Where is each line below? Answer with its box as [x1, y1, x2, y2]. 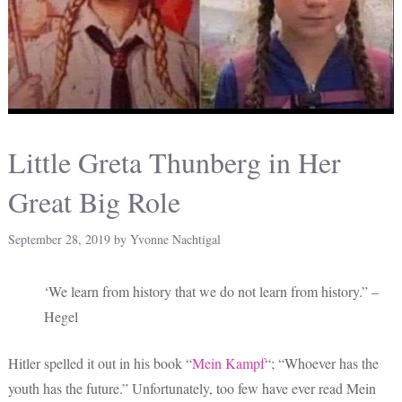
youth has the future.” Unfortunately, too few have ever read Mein [8, 379, 376, 398]
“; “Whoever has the [265, 354, 379, 372]
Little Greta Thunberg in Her [8, 143, 341, 181]
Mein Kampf [192, 354, 265, 372]
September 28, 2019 [8, 231, 110, 248]
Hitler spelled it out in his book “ [8, 354, 192, 372]
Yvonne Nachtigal [130, 231, 221, 248]
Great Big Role [8, 182, 180, 221]
